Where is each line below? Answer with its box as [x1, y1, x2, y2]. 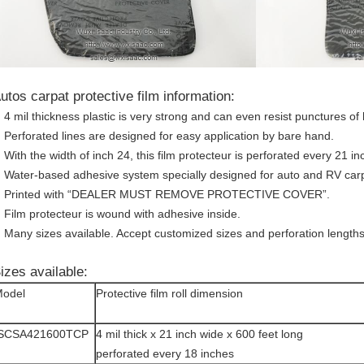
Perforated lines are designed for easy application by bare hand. [4, 129, 334, 142]
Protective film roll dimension [96, 287, 243, 300]
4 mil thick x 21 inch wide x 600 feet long [96, 327, 303, 340]
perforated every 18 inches [96, 347, 234, 360]
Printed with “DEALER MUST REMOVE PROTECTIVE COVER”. [4, 188, 330, 201]
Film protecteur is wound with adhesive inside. [4, 207, 240, 220]
